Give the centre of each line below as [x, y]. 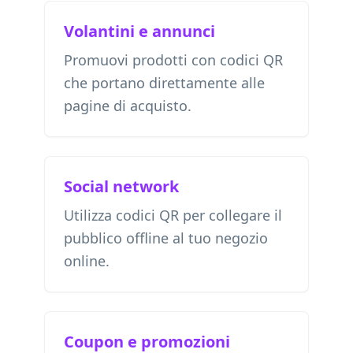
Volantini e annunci [139, 31]
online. [87, 261]
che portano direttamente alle [164, 83]
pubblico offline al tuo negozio [166, 238]
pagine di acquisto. [128, 106]
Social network [121, 186]
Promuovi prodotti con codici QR [173, 60]
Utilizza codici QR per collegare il [173, 215]
